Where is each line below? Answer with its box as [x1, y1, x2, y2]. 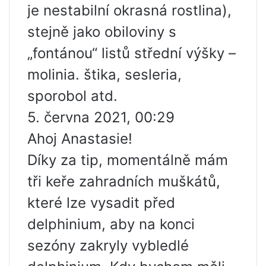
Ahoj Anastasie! [27, 130, 132, 148]
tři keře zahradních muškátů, [27, 173, 220, 191]
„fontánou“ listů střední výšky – [27, 45, 236, 62]
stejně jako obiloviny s [27, 23, 176, 41]
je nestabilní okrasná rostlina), [27, 2, 232, 20]
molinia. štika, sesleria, [27, 66, 182, 84]
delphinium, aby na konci [27, 216, 195, 233]
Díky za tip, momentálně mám [27, 151, 228, 169]
